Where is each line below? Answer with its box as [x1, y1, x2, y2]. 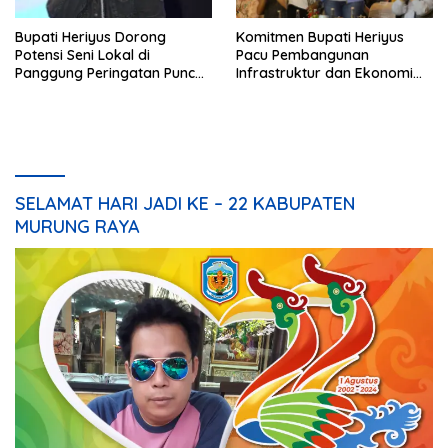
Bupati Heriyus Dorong [15, 27, 166, 46]
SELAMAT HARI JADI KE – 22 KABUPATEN [15, 191, 355, 215]
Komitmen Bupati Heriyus [236, 27, 404, 46]
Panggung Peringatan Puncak [15, 63, 212, 82]
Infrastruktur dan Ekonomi [236, 63, 413, 82]
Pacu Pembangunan [236, 45, 369, 64]
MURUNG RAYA [15, 214, 140, 238]
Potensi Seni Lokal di [15, 45, 150, 64]
